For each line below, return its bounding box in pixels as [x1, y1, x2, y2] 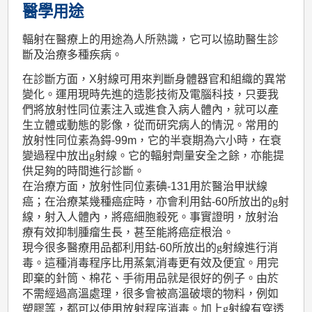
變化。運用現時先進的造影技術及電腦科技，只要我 [22, 88, 279, 100]
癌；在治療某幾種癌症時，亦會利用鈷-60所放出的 [22, 196, 273, 208]
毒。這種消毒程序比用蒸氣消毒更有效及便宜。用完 [22, 257, 279, 269]
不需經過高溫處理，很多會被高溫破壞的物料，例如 [22, 288, 279, 299]
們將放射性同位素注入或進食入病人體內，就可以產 [22, 104, 279, 116]
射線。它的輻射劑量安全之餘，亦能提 [95, 150, 285, 162]
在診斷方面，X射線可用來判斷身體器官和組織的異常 [22, 73, 287, 85]
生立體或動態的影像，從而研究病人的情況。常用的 [22, 119, 279, 131]
